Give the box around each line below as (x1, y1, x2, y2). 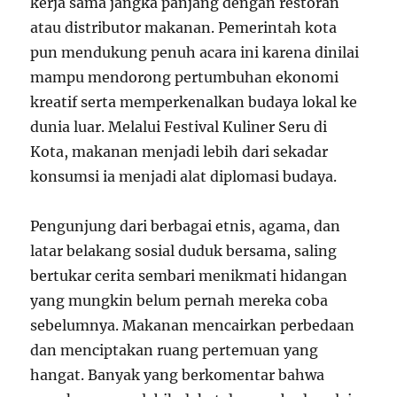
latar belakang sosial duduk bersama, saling (30, 241, 338, 260)
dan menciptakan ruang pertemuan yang (30, 340, 319, 359)
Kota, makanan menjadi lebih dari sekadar (30, 142, 329, 160)
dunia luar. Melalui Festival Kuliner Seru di (30, 117, 328, 136)
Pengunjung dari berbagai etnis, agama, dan (30, 216, 341, 235)
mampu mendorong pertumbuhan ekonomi (30, 67, 339, 86)
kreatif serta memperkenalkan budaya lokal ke (30, 92, 358, 111)
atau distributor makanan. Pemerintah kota (30, 18, 338, 36)
